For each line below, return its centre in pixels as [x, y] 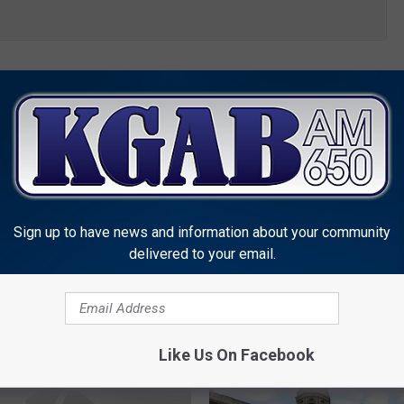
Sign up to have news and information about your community [202, 232]
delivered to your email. [202, 253]
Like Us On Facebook [236, 354]
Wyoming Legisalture [102, 108]
